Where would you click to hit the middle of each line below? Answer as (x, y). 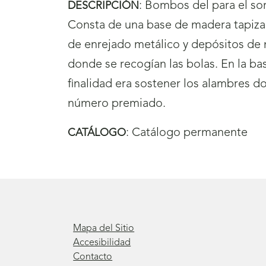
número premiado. (117, 104)
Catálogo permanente (190, 133)
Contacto (93, 257)
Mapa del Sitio (104, 228)
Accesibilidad (102, 243)
